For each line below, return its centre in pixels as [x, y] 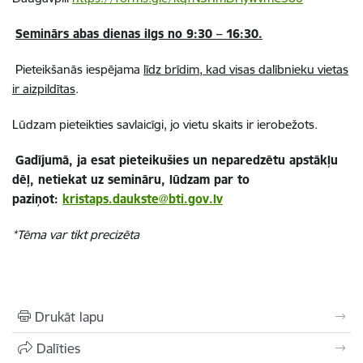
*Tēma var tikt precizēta [76, 235]
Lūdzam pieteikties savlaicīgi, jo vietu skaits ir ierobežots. [165, 124]
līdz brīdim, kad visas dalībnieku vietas [246, 69]
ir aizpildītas [44, 89]
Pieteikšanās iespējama [79, 69]
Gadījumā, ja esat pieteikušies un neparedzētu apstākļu [177, 160]
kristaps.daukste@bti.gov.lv [143, 199]
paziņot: [37, 199]
